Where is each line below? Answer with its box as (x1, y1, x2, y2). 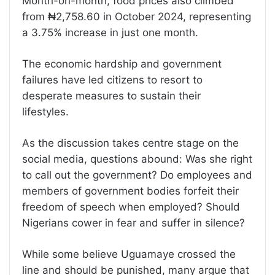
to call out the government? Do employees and (22, 169, 252, 182)
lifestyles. (22, 106, 72, 118)
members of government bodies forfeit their (22, 185, 239, 198)
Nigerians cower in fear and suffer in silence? (22, 217, 245, 230)
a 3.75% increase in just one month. (22, 26, 198, 39)
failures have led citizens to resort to (22, 74, 203, 87)
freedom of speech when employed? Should (22, 201, 240, 214)
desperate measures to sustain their (22, 90, 201, 103)
